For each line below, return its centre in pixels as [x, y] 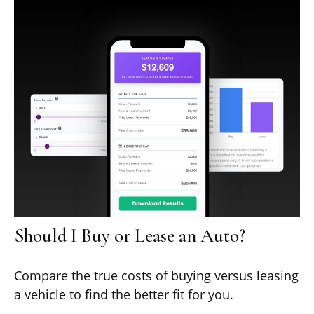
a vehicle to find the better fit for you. [124, 294]
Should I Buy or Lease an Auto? [130, 235]
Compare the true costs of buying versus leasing [156, 275]
